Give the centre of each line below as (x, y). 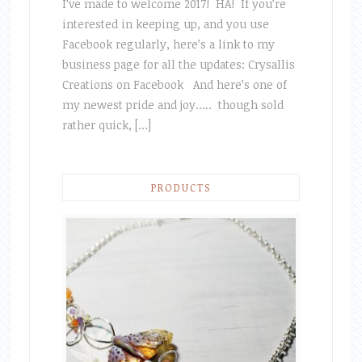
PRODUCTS (181, 188)
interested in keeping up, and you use (165, 24)
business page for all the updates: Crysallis (178, 65)
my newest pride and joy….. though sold (173, 105)
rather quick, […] (106, 125)
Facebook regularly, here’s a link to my (168, 44)
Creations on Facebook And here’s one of (174, 85)
